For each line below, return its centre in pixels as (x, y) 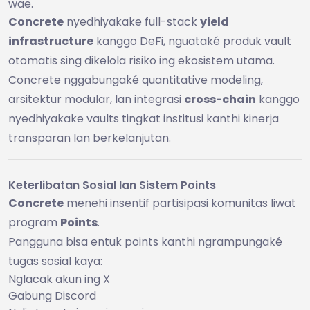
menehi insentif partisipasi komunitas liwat (180, 203)
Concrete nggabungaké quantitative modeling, (136, 80)
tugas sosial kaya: (55, 261)
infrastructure (51, 41)
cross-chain (220, 99)
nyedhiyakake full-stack (132, 21)
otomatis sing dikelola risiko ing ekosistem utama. (142, 60)
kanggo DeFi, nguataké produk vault (192, 41)
